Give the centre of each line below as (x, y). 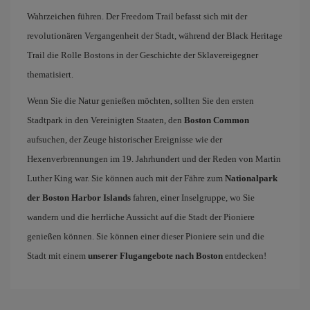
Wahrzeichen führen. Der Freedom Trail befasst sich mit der (137, 16)
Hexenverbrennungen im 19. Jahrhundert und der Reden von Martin (154, 159)
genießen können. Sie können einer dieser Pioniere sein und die (146, 236)
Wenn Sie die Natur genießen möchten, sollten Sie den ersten (140, 101)
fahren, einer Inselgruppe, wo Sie (193, 198)
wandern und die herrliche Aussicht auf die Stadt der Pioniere (141, 217)
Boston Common (217, 120)
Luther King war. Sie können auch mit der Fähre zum (126, 178)
